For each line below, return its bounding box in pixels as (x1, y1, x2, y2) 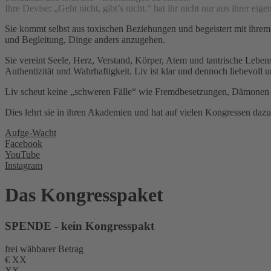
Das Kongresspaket (5, 184, 163, 206)
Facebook (5, 138, 42, 149)
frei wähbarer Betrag (5, 244, 83, 255)
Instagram (5, 160, 42, 171)
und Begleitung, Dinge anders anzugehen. (5, 34, 165, 45)
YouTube (5, 149, 40, 160)
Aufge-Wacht (5, 127, 56, 138)
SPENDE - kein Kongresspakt (5, 219, 154, 232)
